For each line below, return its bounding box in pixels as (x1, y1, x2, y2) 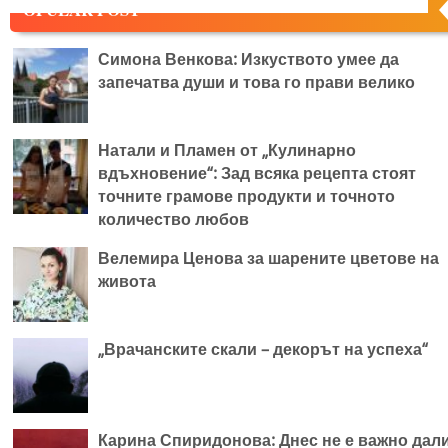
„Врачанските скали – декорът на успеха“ (98, 338, 428, 361)
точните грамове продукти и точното (98, 185, 395, 208)
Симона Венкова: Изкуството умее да (98, 48, 399, 71)
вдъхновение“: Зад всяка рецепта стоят (98, 162, 416, 185)
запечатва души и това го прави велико (98, 71, 415, 94)
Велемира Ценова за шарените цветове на (98, 247, 439, 270)
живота (98, 270, 156, 293)
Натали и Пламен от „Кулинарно (98, 139, 356, 162)
